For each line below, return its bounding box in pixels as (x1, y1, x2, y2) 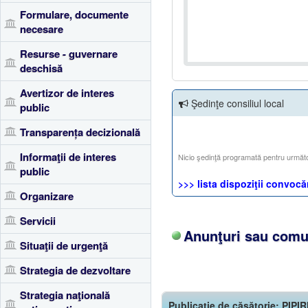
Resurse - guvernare (20, 46, 118, 61)
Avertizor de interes (20, 85, 114, 100)
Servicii (20, 213, 56, 228)
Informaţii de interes (20, 149, 116, 164)
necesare (20, 21, 63, 36)
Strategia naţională (20, 287, 110, 302)
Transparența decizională (20, 124, 140, 140)
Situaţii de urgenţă (20, 238, 108, 253)
